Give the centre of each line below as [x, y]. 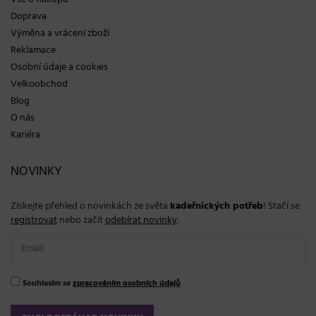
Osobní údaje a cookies [59, 67]
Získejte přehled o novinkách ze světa [90, 206]
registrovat [34, 220]
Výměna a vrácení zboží [60, 33]
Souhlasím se [48, 283]
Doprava [29, 16]
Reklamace [33, 50]
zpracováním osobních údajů [127, 283]
